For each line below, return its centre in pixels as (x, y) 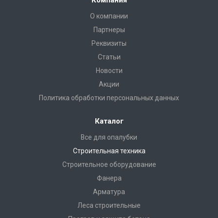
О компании (109, 16)
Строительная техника (109, 151)
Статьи (109, 57)
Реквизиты (109, 43)
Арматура (109, 192)
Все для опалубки (109, 137)
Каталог (109, 121)
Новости (109, 71)
